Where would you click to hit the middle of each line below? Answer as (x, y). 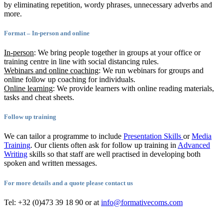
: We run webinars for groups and (151, 71)
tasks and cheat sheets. (39, 98)
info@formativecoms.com (142, 202)
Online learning (28, 89)
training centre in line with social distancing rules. (81, 62)
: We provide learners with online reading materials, (133, 89)
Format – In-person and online (47, 33)
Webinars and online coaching (51, 71)
